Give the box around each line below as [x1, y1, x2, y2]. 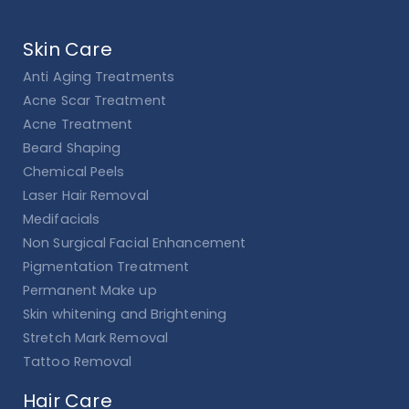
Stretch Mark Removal [23, 329, 168, 348]
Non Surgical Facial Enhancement [23, 234, 246, 253]
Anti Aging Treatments [23, 68, 175, 87]
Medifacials [23, 210, 100, 229]
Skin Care [23, 37, 112, 63]
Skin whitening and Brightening [23, 305, 226, 324]
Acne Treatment [23, 115, 133, 134]
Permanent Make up [23, 281, 157, 300]
